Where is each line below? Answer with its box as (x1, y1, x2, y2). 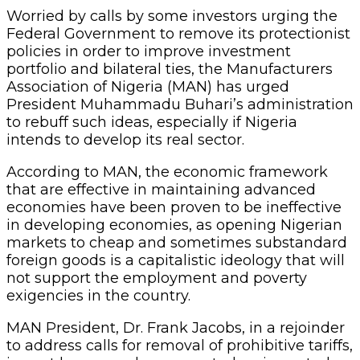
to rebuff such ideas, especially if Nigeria (6, 112, 297, 131)
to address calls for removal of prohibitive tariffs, (6, 336, 353, 354)
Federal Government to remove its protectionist (6, 24, 350, 43)
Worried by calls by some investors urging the (6, 6, 337, 25)
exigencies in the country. (6, 286, 190, 305)
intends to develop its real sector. (6, 130, 244, 149)
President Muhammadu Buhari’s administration (6, 95, 354, 113)
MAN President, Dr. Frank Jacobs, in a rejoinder (6, 318, 345, 337)
